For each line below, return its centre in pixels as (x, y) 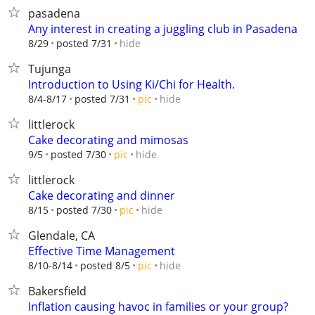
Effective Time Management (102, 251)
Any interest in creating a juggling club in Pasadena (163, 29)
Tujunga (50, 69)
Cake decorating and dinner (102, 195)
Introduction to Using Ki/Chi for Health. (131, 84)
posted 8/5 (105, 265)
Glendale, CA (62, 236)
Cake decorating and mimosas (108, 140)
